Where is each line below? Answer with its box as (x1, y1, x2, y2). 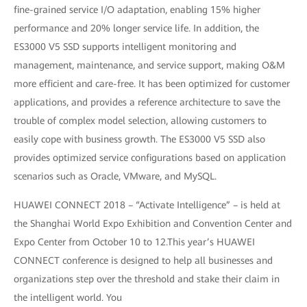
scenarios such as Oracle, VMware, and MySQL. (14, 171, 217, 182)
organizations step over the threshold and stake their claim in (14, 273, 280, 284)
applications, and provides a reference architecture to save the (14, 97, 280, 108)
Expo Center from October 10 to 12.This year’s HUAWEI (14, 236, 255, 247)
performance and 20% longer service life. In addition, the (14, 23, 259, 34)
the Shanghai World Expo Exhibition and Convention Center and (14, 218, 292, 229)
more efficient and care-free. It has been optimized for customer (14, 78, 290, 89)
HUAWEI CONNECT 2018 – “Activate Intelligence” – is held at (14, 199, 280, 210)
